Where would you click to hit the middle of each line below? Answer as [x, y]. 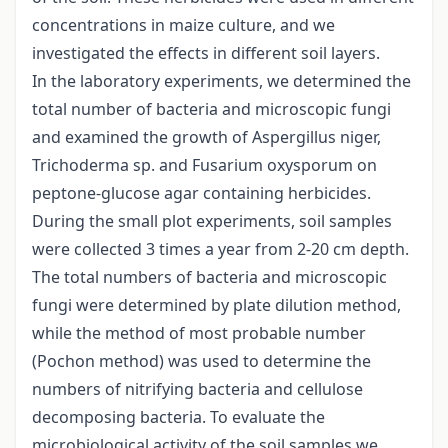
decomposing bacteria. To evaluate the [178, 417]
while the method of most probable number [199, 333]
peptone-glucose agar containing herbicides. [201, 193]
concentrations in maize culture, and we [183, 25]
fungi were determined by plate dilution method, [216, 305]
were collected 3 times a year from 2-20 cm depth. [220, 249]
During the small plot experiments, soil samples [212, 221]
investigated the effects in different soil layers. [206, 53]
